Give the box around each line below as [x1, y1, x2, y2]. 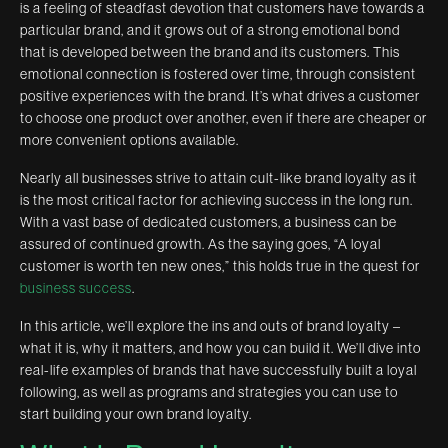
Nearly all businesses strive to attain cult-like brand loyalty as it [20, 169, 417, 186]
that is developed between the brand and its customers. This [20, 43, 400, 60]
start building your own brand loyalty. [20, 405, 252, 422]
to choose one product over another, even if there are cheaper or [20, 109, 427, 126]
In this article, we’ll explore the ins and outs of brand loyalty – [20, 317, 401, 334]
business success [20, 279, 132, 296]
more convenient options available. [20, 131, 239, 148]
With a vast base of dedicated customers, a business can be [20, 213, 397, 230]
